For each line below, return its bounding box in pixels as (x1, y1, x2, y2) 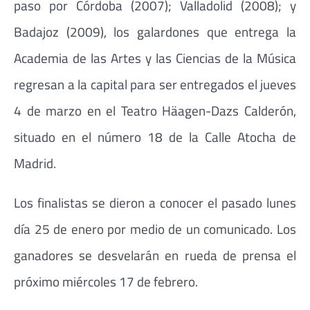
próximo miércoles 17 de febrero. (14, 271, 198, 292)
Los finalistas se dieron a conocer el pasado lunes (14, 192, 296, 213)
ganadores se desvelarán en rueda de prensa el (14, 245, 296, 266)
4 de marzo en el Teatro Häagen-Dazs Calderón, (14, 100, 296, 121)
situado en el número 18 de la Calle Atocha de (14, 127, 296, 147)
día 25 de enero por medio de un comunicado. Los (14, 219, 296, 239)
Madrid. (14, 153, 56, 174)
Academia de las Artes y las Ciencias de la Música (14, 48, 296, 69)
